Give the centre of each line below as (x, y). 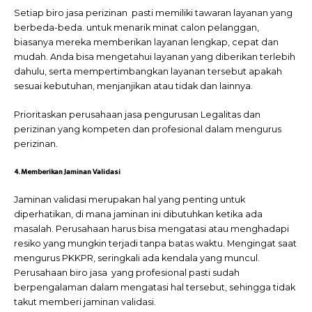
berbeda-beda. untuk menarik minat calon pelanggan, (136, 27)
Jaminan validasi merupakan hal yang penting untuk (130, 199)
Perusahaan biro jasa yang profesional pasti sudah (127, 272)
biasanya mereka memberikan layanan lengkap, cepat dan (146, 42)
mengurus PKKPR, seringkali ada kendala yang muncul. (137, 258)
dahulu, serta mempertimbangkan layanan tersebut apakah (148, 71)
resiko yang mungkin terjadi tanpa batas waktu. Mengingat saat (155, 243)
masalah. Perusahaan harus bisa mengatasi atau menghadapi (151, 228)
